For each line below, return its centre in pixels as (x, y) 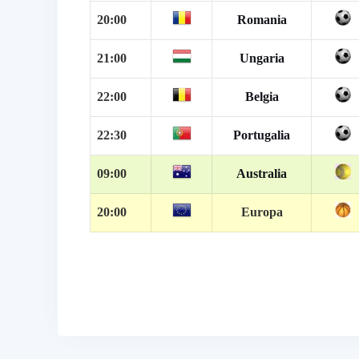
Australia (262, 173)
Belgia (262, 96)
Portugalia (262, 135)
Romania (262, 19)
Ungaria (262, 58)
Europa (262, 212)
